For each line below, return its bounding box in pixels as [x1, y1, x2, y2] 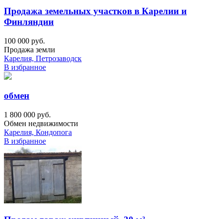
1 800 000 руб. [4, 110, 51, 119]
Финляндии [4, 17, 54, 27]
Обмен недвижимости [4, 119, 78, 128]
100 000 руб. [4, 36, 45, 45]
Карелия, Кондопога [4, 128, 72, 137]
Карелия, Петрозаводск [4, 54, 82, 63]
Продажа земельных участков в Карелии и [4, 6, 187, 17]
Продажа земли [4, 45, 55, 54]
